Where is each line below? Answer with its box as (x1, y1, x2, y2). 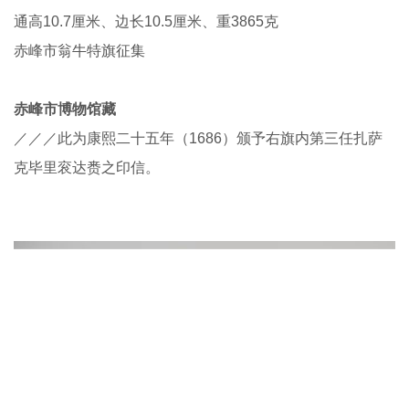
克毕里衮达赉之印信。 (14, 159, 160, 175)
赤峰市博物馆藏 (14, 100, 116, 117)
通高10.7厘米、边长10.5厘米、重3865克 (14, 13, 278, 29)
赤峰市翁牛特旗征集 (14, 42, 145, 58)
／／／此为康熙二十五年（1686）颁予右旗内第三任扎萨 (14, 130, 383, 146)
